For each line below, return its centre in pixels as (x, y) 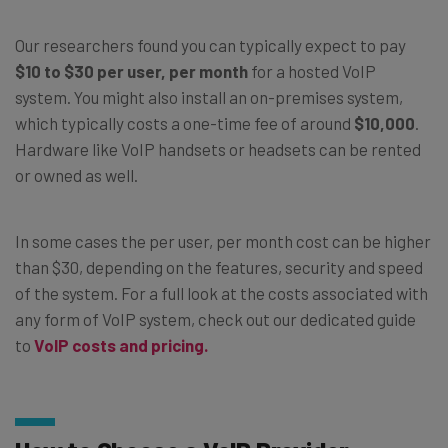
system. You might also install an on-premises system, (209, 97)
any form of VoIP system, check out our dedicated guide (215, 319)
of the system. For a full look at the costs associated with (221, 293)
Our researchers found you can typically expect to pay (210, 45)
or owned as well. (76, 175)
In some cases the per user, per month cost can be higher (223, 241)
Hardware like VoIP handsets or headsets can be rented (218, 149)
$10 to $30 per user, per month (131, 71)
